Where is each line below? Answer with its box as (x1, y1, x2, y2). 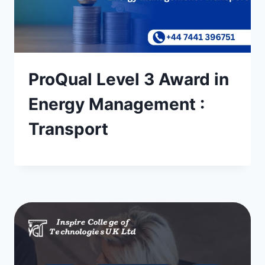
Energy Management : (28, 94, 205, 114)
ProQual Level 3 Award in (28, 69, 229, 89)
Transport (28, 119, 108, 139)
